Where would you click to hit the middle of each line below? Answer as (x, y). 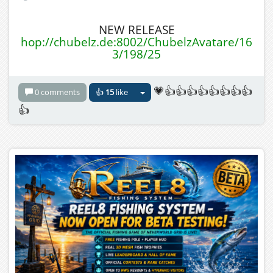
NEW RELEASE (136, 30)
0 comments (57, 92)
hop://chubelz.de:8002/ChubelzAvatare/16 (136, 42)
